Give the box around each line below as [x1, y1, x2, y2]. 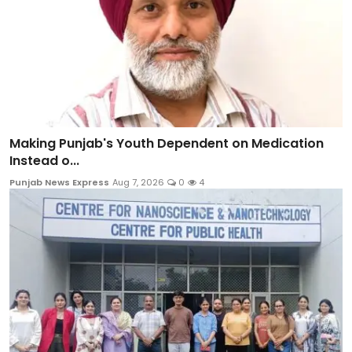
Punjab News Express [9, 175, 109, 189]
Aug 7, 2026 [112, 175, 164, 189]
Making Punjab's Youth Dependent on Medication [9, 134, 324, 152]
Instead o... [9, 151, 79, 170]
